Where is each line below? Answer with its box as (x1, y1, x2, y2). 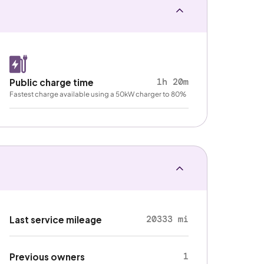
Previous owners (9, 250, 85, 262)
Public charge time (9, 76, 94, 88)
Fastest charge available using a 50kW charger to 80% (9, 89, 187, 98)
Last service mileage (9, 214, 103, 226)
